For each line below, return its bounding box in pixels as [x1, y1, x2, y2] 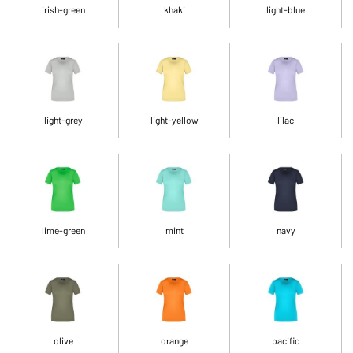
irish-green [41, 3, 85, 15]
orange [160, 334, 188, 346]
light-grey [43, 113, 83, 125]
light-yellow [150, 113, 199, 125]
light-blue [266, 3, 306, 15]
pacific [272, 334, 300, 346]
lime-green [41, 224, 85, 236]
